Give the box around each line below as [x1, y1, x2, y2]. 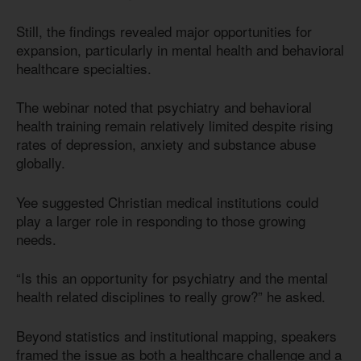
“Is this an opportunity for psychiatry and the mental [16, 268, 328, 288]
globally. [16, 152, 65, 173]
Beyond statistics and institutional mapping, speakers [16, 325, 337, 346]
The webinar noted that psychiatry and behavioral [16, 97, 312, 118]
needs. [16, 228, 56, 249]
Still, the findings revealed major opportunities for [16, 20, 312, 41]
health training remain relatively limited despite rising [16, 115, 333, 136]
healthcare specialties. [16, 57, 151, 78]
